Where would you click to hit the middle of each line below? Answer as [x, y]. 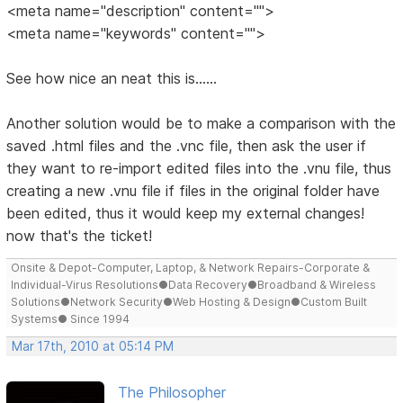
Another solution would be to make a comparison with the [201, 123]
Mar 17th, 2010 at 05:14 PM [93, 346]
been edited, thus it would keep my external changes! [186, 213]
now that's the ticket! [80, 235]
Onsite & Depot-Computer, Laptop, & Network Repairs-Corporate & [191, 267]
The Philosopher [171, 392]
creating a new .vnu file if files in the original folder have [193, 190]
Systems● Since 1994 [71, 318]
